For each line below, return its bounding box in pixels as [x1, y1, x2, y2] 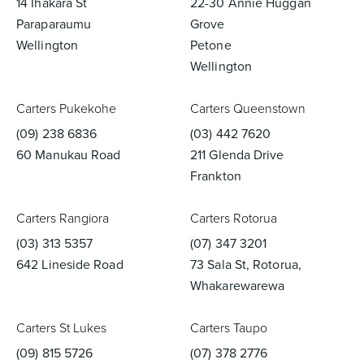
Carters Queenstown [190, 99, 305, 118]
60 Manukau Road [16, 145, 121, 164]
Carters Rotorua [190, 209, 277, 227]
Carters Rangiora [16, 209, 109, 227]
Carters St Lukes [16, 318, 106, 337]
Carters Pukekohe [16, 99, 116, 118]
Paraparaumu [16, 15, 92, 33]
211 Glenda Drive [190, 145, 284, 164]
